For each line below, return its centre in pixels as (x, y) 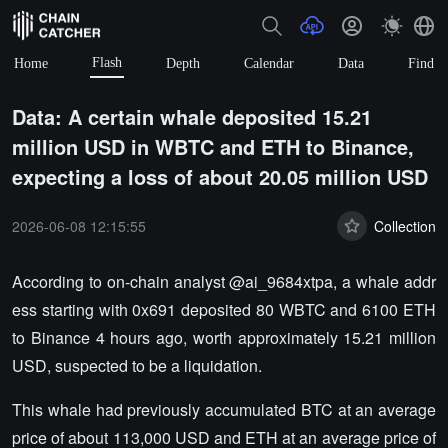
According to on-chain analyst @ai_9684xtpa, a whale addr (224, 281)
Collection (405, 225)
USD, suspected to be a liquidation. (137, 365)
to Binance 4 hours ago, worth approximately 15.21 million (224, 337)
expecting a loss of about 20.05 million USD (220, 176)
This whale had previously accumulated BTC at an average (224, 409)
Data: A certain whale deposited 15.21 (192, 116)
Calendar (269, 63)
